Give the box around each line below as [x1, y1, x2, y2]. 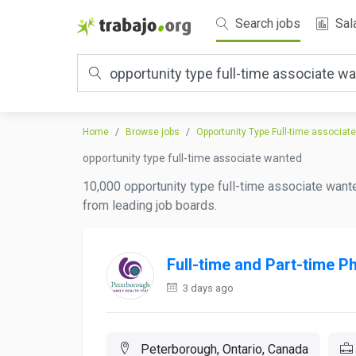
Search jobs [232, 16, 300, 31]
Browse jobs [126, 126, 180, 137]
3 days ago [180, 282, 234, 294]
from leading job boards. [83, 198, 217, 213]
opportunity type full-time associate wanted [83, 152, 302, 164]
